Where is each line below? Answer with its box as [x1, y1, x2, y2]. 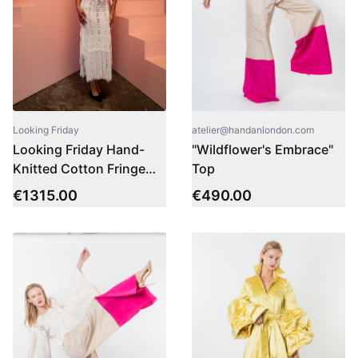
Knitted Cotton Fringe [13, 161, 145, 177]
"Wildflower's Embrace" [192, 141, 333, 158]
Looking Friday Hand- [13, 141, 145, 158]
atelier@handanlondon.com [192, 124, 314, 137]
